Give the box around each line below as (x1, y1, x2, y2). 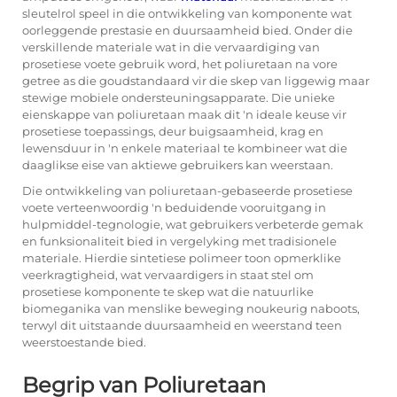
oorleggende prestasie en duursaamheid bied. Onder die (22, 23, 353, 37)
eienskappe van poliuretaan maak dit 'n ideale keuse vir (22, 107, 346, 121)
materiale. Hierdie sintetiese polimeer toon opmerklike (22, 251, 341, 265)
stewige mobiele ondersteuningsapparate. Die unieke (22, 90, 335, 105)
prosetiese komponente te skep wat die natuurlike (22, 284, 314, 299)
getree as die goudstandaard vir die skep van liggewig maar (22, 74, 370, 88)
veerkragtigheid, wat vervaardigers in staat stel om (22, 268, 314, 282)
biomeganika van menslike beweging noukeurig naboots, (22, 301, 360, 315)
